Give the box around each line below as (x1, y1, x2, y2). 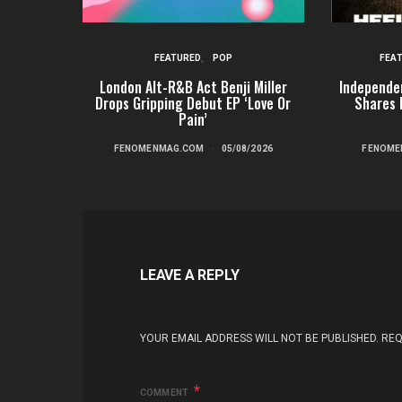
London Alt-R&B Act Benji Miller (99, 76, 287, 99)
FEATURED (153, 53, 201, 64)
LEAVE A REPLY (140, 267, 240, 284)
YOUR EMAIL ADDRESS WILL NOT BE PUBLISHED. (140, 332, 379, 345)
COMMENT (140, 388, 190, 398)
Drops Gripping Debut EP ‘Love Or (95, 92, 292, 115)
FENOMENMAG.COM (113, 144, 205, 154)
